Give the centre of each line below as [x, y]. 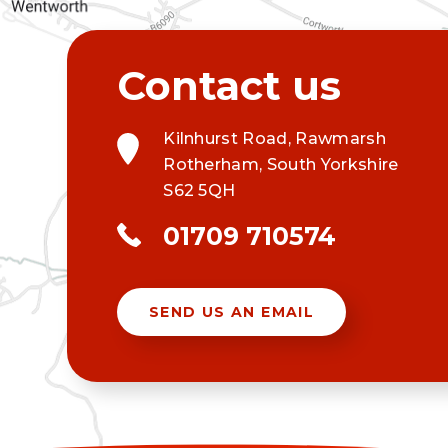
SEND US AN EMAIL [231, 312]
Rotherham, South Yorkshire [281, 165]
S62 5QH [199, 191]
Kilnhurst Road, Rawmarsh [274, 139]
